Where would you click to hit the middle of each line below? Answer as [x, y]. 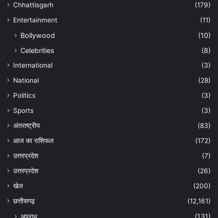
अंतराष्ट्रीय [27, 125]
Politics [24, 95]
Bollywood [38, 35]
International [33, 65]
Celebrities [37, 50]
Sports [23, 110]
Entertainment [35, 20]
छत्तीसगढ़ [24, 201]
